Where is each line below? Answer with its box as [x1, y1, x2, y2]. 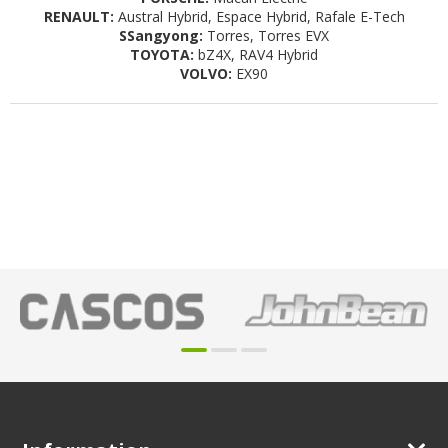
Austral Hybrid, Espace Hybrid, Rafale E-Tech [113, 7, 405, 27]
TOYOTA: [130, 45, 194, 65]
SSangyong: [119, 26, 203, 46]
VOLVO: [180, 64, 232, 84]
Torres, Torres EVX [203, 26, 329, 46]
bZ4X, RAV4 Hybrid [194, 45, 318, 65]
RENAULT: [43, 7, 114, 27]
